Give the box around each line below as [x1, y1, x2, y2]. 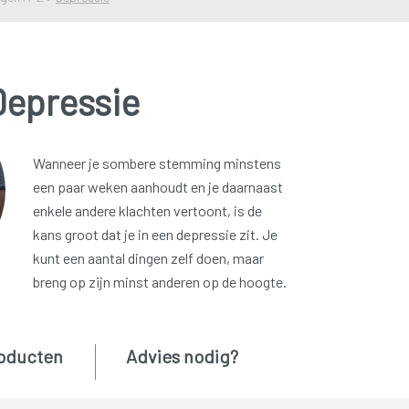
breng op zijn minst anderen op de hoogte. [32, 273, 287, 291]
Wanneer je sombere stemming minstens [32, 154, 281, 173]
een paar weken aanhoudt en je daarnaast [32, 178, 283, 196]
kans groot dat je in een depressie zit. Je [32, 225, 278, 244]
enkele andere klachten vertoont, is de [32, 202, 262, 220]
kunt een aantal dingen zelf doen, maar [32, 249, 264, 267]
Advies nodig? [125, 345, 238, 368]
